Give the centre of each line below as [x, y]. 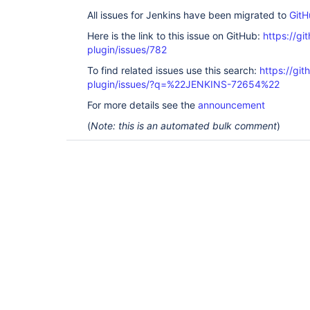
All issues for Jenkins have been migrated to [188, 15]
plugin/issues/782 [127, 49]
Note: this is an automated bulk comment [184, 126]
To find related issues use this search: [173, 70]
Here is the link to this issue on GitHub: [175, 36]
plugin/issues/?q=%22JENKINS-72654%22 [183, 84]
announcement [231, 105]
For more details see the [143, 105]
